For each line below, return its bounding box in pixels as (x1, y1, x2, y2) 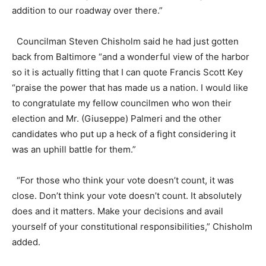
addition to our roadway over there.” (12, 5, 163, 17)
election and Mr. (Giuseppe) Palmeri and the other (12, 113, 221, 125)
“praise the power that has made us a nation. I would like (12, 82, 248, 94)
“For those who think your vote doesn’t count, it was (12, 175, 234, 186)
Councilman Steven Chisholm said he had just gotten (12, 36, 239, 47)
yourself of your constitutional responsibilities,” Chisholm (12, 221, 252, 233)
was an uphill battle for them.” (12, 144, 136, 156)
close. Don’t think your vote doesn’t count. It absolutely (12, 190, 242, 202)
